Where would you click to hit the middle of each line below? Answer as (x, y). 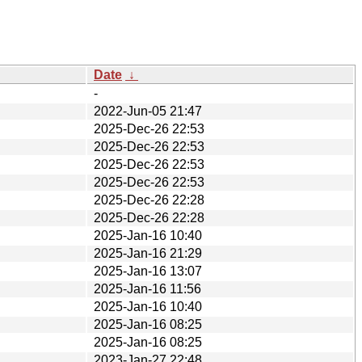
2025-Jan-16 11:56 (147, 288)
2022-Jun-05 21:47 (148, 111)
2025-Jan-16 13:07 (148, 271)
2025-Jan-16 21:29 (148, 253)
